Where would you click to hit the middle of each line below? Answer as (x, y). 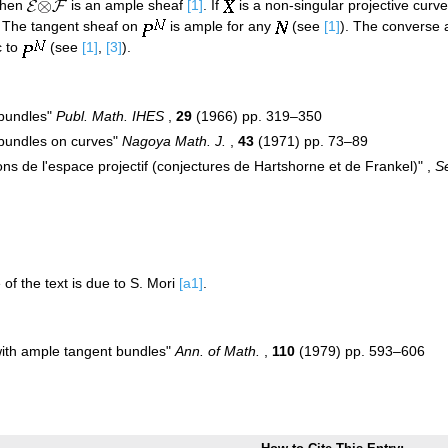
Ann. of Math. (217, 350)
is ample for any (220, 26)
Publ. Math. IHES (110, 115)
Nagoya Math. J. (174, 140)
